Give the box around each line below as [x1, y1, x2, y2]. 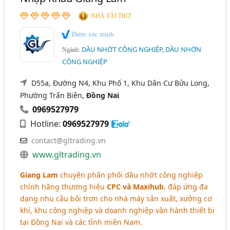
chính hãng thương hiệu [20, 181, 107, 191]
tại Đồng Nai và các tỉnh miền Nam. [20, 217, 143, 227]
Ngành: [62, 46, 82, 53]
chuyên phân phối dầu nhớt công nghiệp [58, 169, 203, 180]
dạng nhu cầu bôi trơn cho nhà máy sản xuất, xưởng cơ [20, 193, 213, 203]
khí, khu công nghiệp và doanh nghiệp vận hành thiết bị [20, 205, 215, 215]
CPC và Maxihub [107, 181, 164, 191]
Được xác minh [70, 30, 114, 39]
